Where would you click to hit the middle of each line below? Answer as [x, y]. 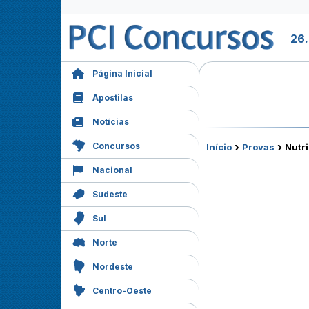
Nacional [112, 170]
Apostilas [113, 98]
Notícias [111, 122]
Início [219, 147]
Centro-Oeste [122, 291]
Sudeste [110, 194]
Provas [258, 147]
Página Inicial [122, 73]
